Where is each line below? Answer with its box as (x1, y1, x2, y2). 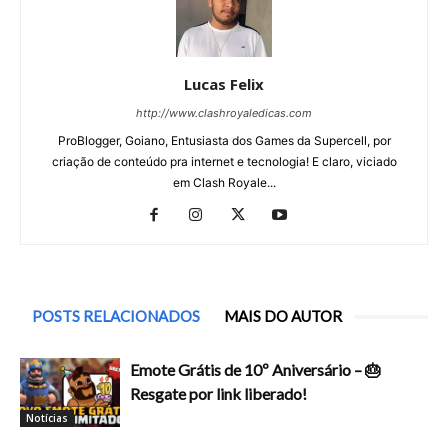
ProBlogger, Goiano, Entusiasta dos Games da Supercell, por (57, 133, 391, 149)
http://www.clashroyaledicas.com (136, 106, 312, 121)
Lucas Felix (184, 74, 264, 95)
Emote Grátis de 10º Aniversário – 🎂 (130, 360, 381, 380)
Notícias (26, 410, 68, 425)
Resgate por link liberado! (130, 384, 307, 404)
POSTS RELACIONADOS (32, 307, 200, 326)
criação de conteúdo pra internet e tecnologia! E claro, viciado (51, 154, 397, 170)
